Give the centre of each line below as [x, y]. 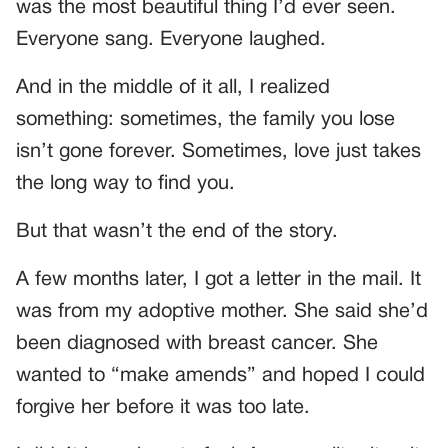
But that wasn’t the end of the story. [177, 232]
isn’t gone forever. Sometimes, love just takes [218, 152]
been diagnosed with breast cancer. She [197, 344]
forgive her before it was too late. [163, 408]
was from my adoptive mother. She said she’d [222, 312]
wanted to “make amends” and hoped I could [220, 376]
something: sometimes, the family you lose [205, 120]
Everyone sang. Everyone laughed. [171, 40]
